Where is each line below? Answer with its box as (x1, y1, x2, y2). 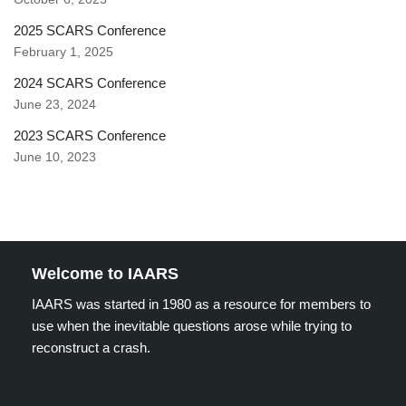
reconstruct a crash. (32, 340, 150, 355)
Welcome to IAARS (32, 265, 179, 283)
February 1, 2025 (14, 45, 113, 59)
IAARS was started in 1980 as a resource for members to (32, 296, 371, 312)
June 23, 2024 (14, 98, 96, 111)
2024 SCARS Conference (14, 75, 166, 91)
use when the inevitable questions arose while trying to (32, 318, 352, 333)
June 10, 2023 (14, 150, 96, 164)
